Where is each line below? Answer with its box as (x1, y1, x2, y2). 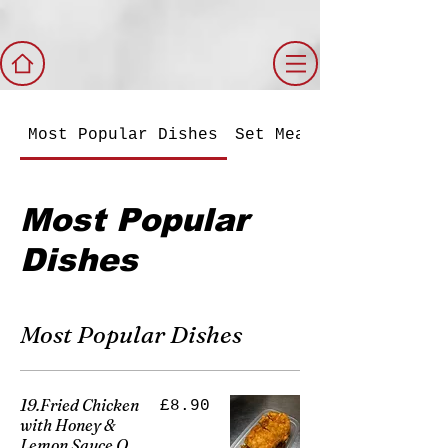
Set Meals (235, 126, 326, 144)
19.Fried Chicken (20, 395, 139, 415)
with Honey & (20, 415, 115, 435)
